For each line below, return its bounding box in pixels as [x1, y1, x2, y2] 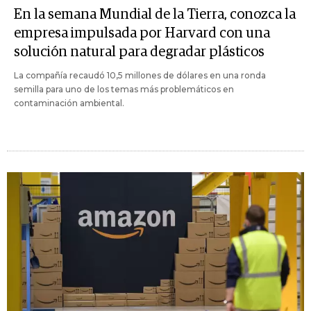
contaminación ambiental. [14, 97, 124, 108]
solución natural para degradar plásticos [14, 44, 264, 59]
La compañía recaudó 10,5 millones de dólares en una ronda [14, 69, 266, 81]
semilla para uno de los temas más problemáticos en [14, 83, 234, 94]
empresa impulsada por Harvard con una [14, 26, 270, 40]
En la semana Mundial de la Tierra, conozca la [14, 7, 296, 22]
